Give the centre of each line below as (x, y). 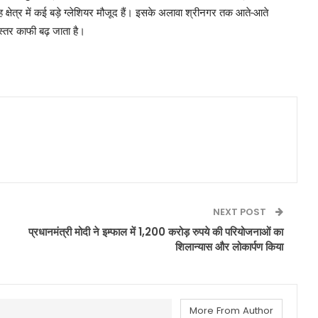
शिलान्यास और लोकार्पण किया (229, 247)
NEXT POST (240, 212)
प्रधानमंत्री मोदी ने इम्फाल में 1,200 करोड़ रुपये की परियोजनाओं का (155, 232)
